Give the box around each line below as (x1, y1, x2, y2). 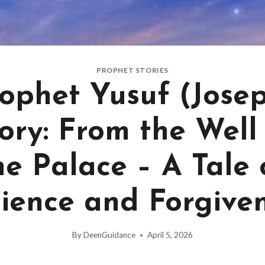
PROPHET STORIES (96, 65, 169, 75)
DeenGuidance (83, 230, 136, 240)
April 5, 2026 (147, 230, 193, 240)
